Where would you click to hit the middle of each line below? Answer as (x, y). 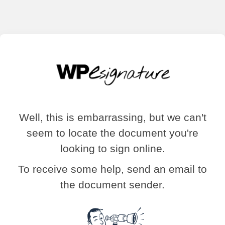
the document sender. (113, 184)
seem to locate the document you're (113, 133)
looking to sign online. (113, 148)
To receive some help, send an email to (113, 169)
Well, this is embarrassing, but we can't (113, 117)
